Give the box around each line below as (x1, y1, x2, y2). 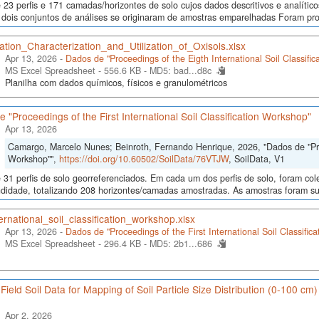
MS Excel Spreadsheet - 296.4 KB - (4, 237, 150, 250)
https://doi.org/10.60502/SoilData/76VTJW (58, 152, 229, 165)
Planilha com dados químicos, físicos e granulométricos (4, 76, 227, 89)
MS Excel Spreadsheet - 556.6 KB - (4, 64, 150, 77)
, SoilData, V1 (228, 152, 285, 165)
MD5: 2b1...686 (149, 237, 212, 250)
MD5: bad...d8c (149, 64, 211, 77)
